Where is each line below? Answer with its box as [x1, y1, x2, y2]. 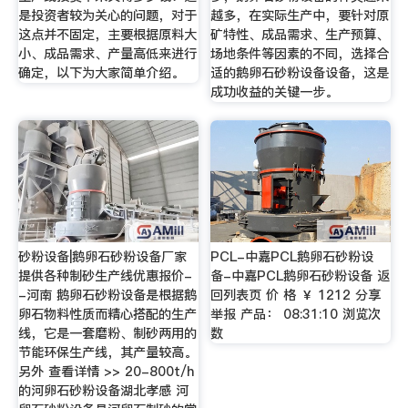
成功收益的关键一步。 [210, 83, 339, 102]
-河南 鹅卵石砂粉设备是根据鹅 [17, 285, 197, 304]
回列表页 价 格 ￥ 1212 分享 [210, 285, 382, 304]
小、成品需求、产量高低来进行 [17, 45, 197, 64]
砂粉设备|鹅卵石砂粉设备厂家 [17, 247, 187, 266]
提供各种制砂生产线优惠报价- [17, 266, 192, 285]
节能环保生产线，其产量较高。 [17, 342, 197, 362]
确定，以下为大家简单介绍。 [17, 64, 184, 83]
